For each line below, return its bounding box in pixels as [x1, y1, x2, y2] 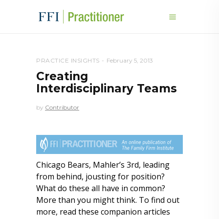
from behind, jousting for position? [36, 171, 165, 182]
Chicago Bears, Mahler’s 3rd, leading [36, 159, 170, 170]
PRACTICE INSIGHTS [36, 57, 100, 64]
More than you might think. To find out [36, 195, 179, 205]
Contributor [45, 104, 79, 111]
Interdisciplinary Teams [36, 82, 177, 95]
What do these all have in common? [36, 183, 165, 194]
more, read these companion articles [36, 206, 170, 217]
